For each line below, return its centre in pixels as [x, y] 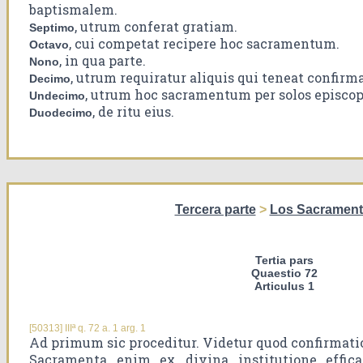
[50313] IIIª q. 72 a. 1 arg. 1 [88, 329]
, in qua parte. [102, 61]
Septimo [52, 28]
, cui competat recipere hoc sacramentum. [204, 44]
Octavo [49, 45]
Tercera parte [215, 210]
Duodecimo [61, 113]
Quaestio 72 [284, 273]
